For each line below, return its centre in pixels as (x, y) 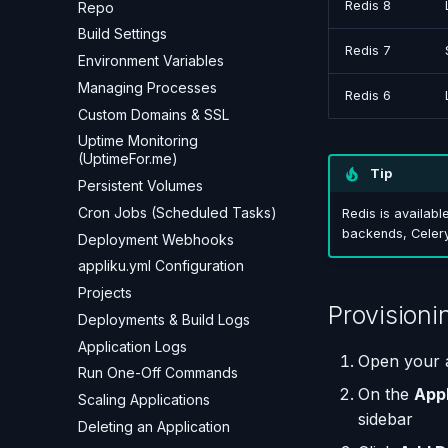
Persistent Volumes (140, 185)
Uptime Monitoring (138, 141)
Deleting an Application (154, 426)
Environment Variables (151, 60)
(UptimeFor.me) (128, 159)
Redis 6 (368, 95)
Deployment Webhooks (156, 239)
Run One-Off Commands (158, 373)
